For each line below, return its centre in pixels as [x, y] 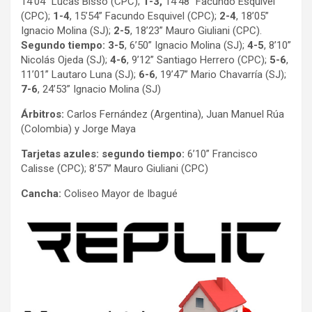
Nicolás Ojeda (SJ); [65, 60]
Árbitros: [42, 114]
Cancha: [41, 193]
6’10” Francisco [221, 154]
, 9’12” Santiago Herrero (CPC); [198, 60]
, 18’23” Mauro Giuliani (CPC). [196, 30]
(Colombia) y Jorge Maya [78, 128]
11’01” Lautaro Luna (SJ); [80, 74]
